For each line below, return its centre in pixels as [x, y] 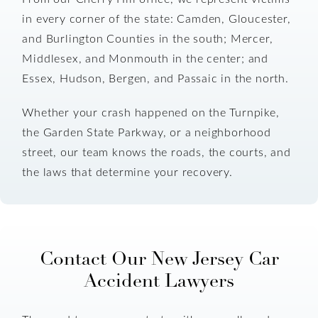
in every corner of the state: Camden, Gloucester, [157, 18]
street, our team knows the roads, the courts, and [157, 152]
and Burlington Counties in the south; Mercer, [148, 38]
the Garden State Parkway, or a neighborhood [147, 132]
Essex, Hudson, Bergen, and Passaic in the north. [155, 78]
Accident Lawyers [159, 280]
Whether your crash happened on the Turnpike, [151, 112]
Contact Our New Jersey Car [159, 258]
